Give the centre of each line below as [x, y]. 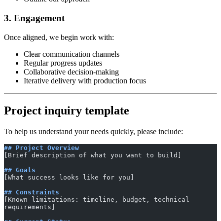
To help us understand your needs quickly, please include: [93, 131]
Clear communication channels [72, 54]
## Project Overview [41, 147]
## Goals [20, 170]
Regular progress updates [63, 63]
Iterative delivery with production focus [85, 80]
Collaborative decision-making [71, 72]
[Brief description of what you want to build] [93, 155]
